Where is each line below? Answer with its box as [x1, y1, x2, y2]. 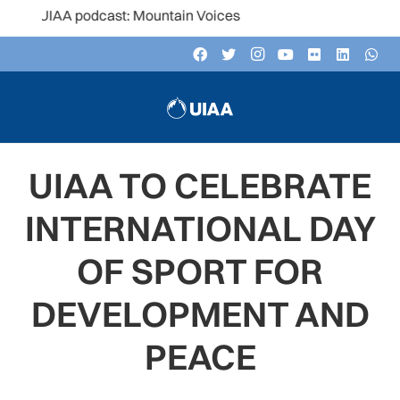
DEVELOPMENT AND [30, 292, 370, 336]
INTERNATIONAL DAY [24, 206, 376, 250]
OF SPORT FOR [77, 249, 323, 293]
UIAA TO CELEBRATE [29, 163, 371, 207]
